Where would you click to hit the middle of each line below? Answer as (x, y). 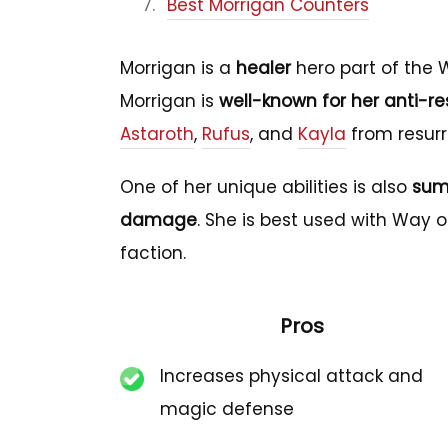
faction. (153, 253)
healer (263, 68)
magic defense (227, 409)
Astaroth (157, 134)
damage (158, 220)
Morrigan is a (178, 68)
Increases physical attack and (291, 376)
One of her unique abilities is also (266, 187)
